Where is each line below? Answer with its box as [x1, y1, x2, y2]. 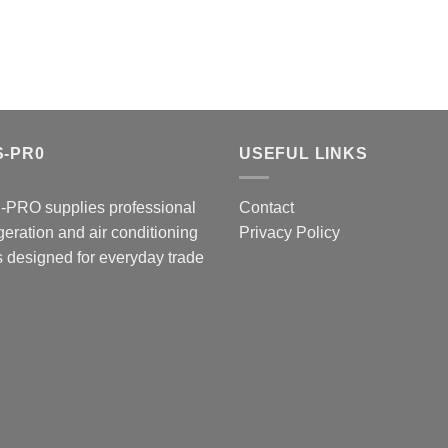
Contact [239, 199, 294, 217]
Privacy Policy [239, 224, 340, 242]
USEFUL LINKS [239, 144, 368, 162]
